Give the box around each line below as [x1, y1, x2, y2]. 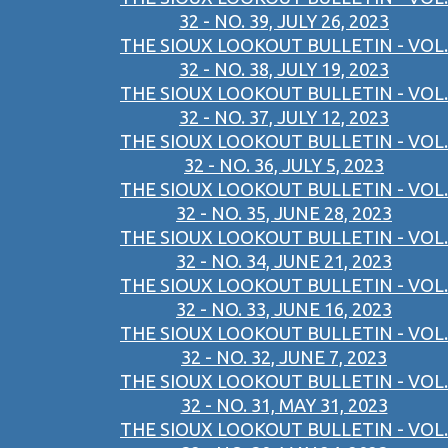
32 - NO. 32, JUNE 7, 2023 [181, 347, 387, 368]
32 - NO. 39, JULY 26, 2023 [179, 11, 389, 32]
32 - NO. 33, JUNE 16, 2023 [176, 299, 392, 320]
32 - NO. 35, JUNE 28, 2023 [176, 203, 392, 224]
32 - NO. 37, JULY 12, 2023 [179, 107, 389, 128]
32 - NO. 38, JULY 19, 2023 [179, 59, 389, 80]
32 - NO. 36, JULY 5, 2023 [184, 155, 384, 176]
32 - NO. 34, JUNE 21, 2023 [176, 251, 392, 272]
